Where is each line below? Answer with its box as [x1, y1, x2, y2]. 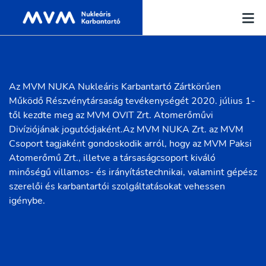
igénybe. [9, 194, 45, 207]
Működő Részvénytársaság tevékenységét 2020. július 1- [9, 94, 255, 107]
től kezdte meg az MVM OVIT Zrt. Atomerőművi [9, 109, 213, 122]
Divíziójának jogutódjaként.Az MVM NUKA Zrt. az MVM [9, 123, 243, 136]
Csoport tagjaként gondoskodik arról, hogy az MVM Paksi [9, 137, 252, 150]
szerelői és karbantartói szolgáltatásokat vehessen [9, 180, 225, 193]
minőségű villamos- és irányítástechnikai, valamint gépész [9, 166, 257, 179]
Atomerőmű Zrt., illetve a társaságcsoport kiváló [9, 151, 216, 164]
